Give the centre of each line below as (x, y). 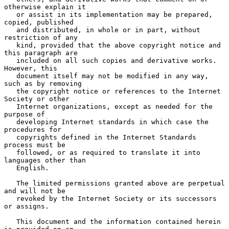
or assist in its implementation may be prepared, (10, 14)
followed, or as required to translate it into (10, 152)
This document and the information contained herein (10, 221)
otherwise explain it (45, 7)
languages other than (45, 160)
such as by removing (43, 83)
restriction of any (41, 37)
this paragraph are (41, 53)
